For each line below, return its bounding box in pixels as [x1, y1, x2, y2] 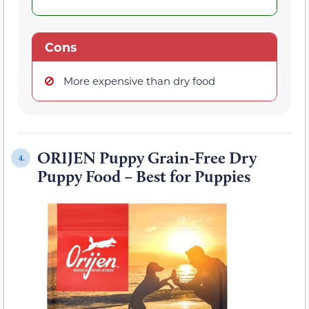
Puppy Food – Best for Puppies [37, 166, 250, 187]
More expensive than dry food [63, 74, 215, 88]
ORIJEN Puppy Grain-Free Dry [37, 148, 257, 168]
